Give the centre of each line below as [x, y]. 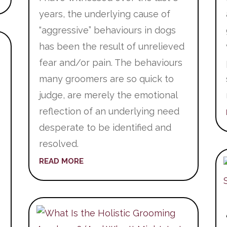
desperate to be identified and [105, 128]
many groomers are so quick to [106, 79]
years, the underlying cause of [104, 14]
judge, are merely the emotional [108, 95]
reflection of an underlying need [109, 111]
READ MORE [61, 161]
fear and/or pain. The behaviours [110, 63]
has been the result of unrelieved [111, 47]
